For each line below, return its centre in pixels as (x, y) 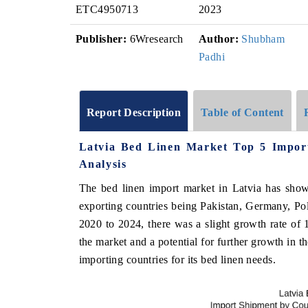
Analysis (103, 164)
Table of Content (242, 112)
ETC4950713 (107, 9)
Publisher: (101, 39)
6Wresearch (155, 39)
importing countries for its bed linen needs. (177, 259)
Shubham (263, 39)
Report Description (134, 112)
